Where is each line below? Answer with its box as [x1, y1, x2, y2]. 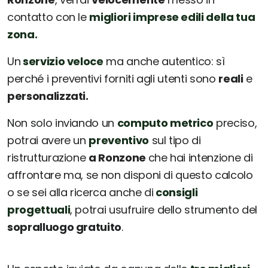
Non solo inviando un [7, 115, 117, 131]
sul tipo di [148, 133, 201, 148]
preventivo [89, 133, 149, 148]
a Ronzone [89, 150, 148, 166]
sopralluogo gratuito [7, 220, 121, 235]
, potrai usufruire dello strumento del [70, 202, 257, 218]
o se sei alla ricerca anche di [7, 185, 154, 200]
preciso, [213, 115, 257, 131]
